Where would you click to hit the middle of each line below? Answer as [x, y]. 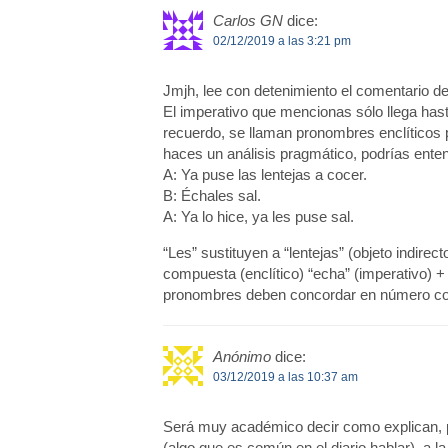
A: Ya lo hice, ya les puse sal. [258, 217]
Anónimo [241, 357]
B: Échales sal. [211, 196]
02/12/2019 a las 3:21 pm [281, 41]
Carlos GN [247, 21]
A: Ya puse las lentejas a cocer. [264, 175]
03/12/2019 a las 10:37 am [285, 377]
